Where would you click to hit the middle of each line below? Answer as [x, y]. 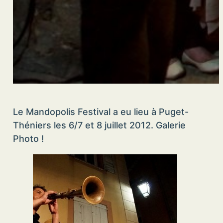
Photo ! [28, 139]
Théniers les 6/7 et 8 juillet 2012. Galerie [99, 125]
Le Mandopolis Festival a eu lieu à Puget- [101, 112]
